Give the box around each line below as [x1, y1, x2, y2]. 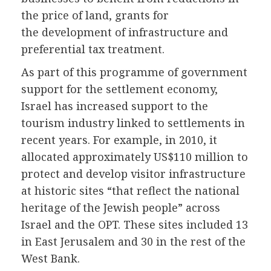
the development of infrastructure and [21, 25, 228, 40]
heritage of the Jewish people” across [21, 200, 220, 215]
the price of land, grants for [21, 8, 169, 23]
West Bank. [21, 251, 80, 266]
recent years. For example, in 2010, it [21, 132, 217, 148]
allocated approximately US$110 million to [21, 149, 248, 165]
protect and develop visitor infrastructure [21, 166, 246, 181]
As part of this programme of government [21, 65, 247, 80]
